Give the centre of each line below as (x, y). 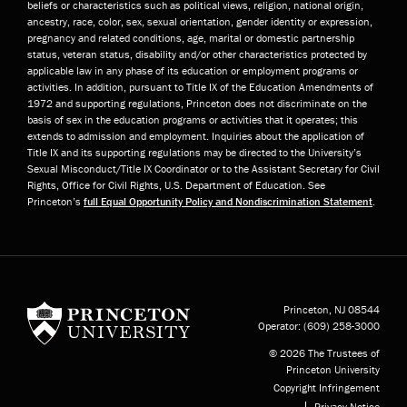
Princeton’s (55, 201)
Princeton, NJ (314, 309)
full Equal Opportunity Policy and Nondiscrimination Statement (228, 201)
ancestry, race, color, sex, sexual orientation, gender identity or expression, (200, 21)
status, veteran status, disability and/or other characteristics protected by (197, 54)
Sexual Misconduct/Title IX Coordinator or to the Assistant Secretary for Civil (203, 168)
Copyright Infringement (327, 387)
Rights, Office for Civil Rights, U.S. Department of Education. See (176, 184)
